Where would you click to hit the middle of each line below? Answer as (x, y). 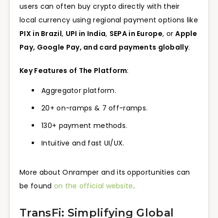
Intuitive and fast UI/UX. (83, 143)
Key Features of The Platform (73, 71)
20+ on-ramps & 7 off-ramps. (95, 108)
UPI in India (86, 33)
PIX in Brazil (41, 33)
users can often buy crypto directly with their (100, 6)
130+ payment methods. (84, 126)
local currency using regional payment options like (109, 20)
